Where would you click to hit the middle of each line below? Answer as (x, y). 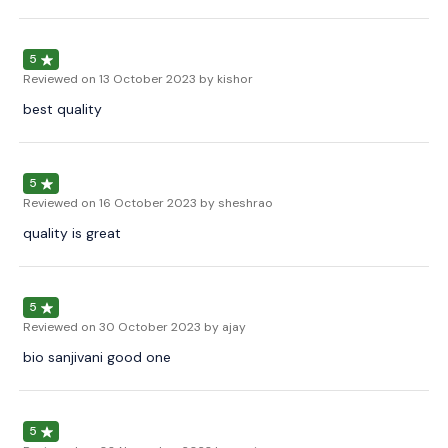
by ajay (225, 327)
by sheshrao (236, 203)
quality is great (72, 233)
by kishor (226, 79)
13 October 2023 (147, 79)
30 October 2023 (150, 327)
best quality (62, 109)
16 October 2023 (148, 203)
